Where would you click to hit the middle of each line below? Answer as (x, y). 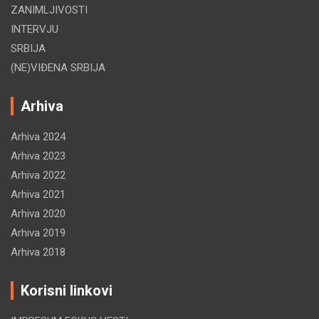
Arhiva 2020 (38, 214)
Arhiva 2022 (38, 176)
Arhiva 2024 (38, 137)
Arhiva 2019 (38, 233)
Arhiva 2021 (38, 195)
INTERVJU (35, 30)
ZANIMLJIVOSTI (49, 10)
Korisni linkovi (67, 291)
